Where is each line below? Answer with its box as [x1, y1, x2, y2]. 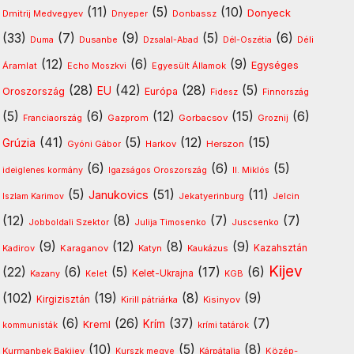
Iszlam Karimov [2, 191, 65, 202]
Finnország [262, 87, 310, 98]
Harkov [145, 138, 177, 150]
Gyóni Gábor [67, 139, 122, 150]
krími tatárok [198, 320, 250, 331]
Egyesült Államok [152, 60, 227, 72]
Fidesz [210, 87, 239, 98]
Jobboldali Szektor [28, 217, 110, 228]
